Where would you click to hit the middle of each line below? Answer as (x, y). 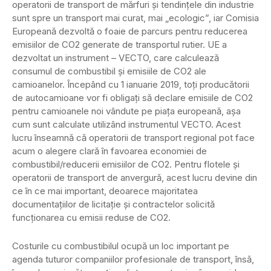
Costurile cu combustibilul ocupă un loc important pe (121, 246)
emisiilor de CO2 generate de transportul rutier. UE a (119, 45)
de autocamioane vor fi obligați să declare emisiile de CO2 (132, 98)
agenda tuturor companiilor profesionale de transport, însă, (133, 260)
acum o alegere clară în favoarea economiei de (109, 151)
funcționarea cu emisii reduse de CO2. (91, 218)
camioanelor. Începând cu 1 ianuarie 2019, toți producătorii (131, 85)
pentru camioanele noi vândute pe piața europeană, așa (126, 111)
